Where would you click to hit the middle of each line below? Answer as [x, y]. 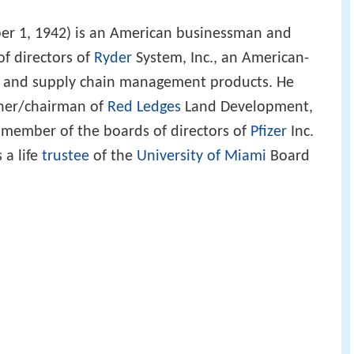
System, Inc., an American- [220, 59]
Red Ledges [144, 108]
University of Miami [201, 157]
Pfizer [269, 132]
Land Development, [247, 108]
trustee [66, 157]
